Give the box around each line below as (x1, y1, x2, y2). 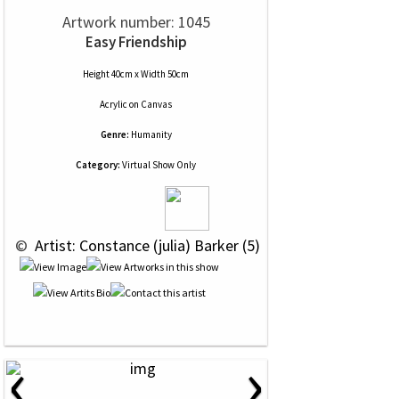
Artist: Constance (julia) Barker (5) (31, 235, 260, 256)
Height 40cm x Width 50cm (83, 68, 189, 80)
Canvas (141, 98, 172, 110)
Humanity (130, 128, 172, 141)
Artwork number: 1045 (61, 12, 210, 32)
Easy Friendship (85, 32, 187, 52)
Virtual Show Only (120, 159, 196, 171)
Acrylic (100, 98, 127, 110)
